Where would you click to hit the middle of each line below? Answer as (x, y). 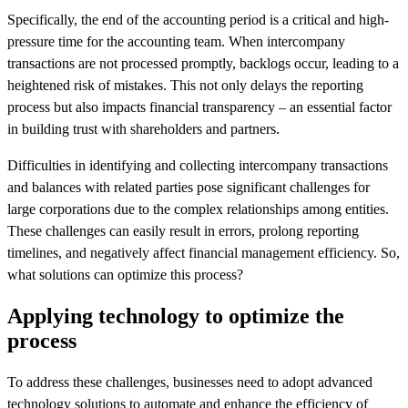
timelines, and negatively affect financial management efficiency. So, (204, 253)
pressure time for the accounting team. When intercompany (176, 42)
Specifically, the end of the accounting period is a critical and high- (198, 20)
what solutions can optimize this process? (125, 275)
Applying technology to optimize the (176, 316)
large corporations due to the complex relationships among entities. (198, 209)
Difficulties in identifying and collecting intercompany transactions (198, 166)
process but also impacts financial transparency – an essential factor (199, 107)
